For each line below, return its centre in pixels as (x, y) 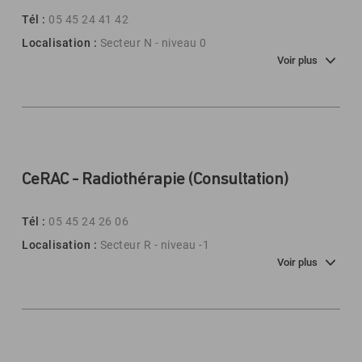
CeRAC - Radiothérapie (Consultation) (155, 180)
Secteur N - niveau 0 (153, 43)
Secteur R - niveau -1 (154, 245)
